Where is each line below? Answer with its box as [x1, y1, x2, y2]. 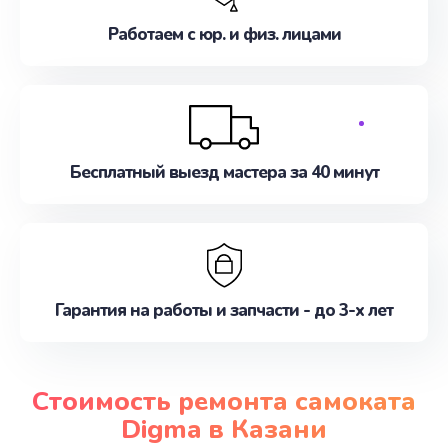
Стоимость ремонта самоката [32, 383, 416, 419]
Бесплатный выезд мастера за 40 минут [69, 161, 379, 184]
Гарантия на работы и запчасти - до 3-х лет [55, 299, 393, 322]
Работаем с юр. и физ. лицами [107, 23, 341, 46]
